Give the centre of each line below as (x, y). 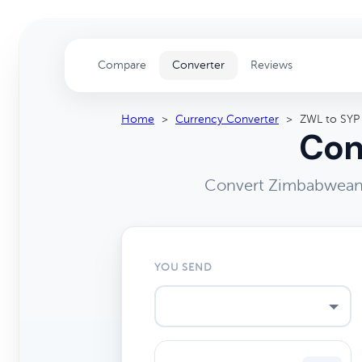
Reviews (271, 65)
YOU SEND (184, 267)
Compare (122, 65)
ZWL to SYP (330, 119)
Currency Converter (227, 119)
